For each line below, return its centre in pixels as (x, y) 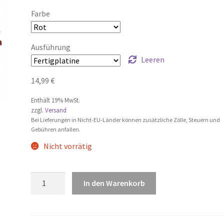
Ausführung (51, 47)
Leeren (152, 60)
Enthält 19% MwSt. (56, 100)
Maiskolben (50, 177)
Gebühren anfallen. (56, 129)
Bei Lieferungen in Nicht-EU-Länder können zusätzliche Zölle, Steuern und (126, 120)
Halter (42, 215)
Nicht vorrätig (67, 146)
